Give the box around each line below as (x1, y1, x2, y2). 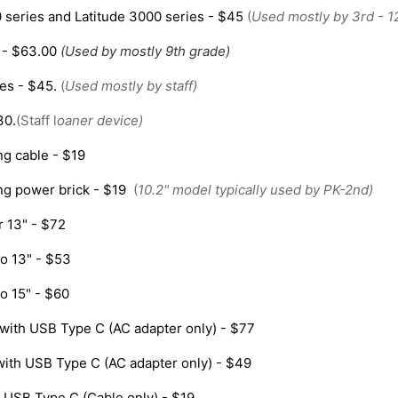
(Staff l (16, 112, 58, 130)
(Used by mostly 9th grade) (60, 43, 231, 60)
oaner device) (57, 112, 144, 130)
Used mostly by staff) (65, 77, 198, 95)
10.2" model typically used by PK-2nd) (138, 181, 374, 199)
